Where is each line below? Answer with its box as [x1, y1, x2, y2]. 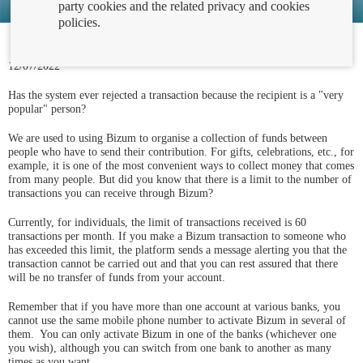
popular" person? [8, 103, 86, 115]
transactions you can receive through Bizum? [8, 187, 213, 199]
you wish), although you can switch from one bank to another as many [8, 342, 331, 354]
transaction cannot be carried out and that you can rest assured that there [8, 258, 338, 270]
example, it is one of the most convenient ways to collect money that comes [8, 160, 354, 172]
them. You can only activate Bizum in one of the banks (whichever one [8, 328, 336, 340]
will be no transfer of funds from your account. [8, 271, 225, 284]
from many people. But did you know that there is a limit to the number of [8, 173, 352, 186]
